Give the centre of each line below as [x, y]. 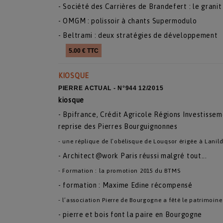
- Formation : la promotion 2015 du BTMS [119, 171]
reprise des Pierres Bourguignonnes [118, 126]
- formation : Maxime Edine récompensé [125, 185]
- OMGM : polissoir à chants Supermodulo [128, 21]
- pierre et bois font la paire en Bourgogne [130, 215]
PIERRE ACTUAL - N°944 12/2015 [111, 88]
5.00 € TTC [84, 51]
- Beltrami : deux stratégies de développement [138, 35]
